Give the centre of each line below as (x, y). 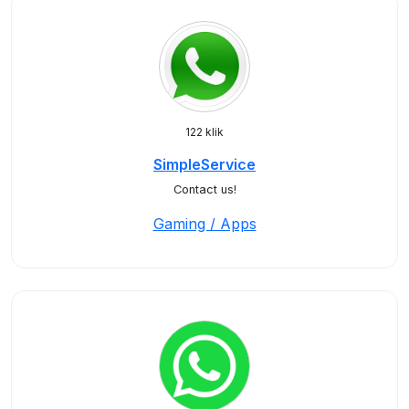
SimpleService (204, 164)
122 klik (204, 132)
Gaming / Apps (204, 224)
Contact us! (204, 189)
